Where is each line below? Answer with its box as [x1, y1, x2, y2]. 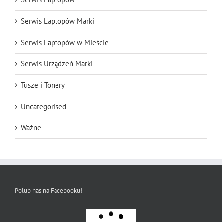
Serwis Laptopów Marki [21, 16, 94, 26]
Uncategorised [21, 101, 66, 111]
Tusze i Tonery [21, 80, 65, 90]
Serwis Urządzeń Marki [21, 58, 93, 68]
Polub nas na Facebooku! [15, 186, 82, 195]
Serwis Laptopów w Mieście [21, 37, 109, 47]
